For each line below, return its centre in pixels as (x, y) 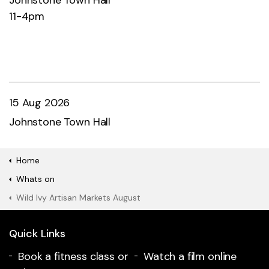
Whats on (35, 179)
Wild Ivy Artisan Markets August (78, 197)
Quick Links (37, 233)
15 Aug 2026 (40, 102)
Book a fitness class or (73, 256)
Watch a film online (190, 256)
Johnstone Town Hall (60, 122)
